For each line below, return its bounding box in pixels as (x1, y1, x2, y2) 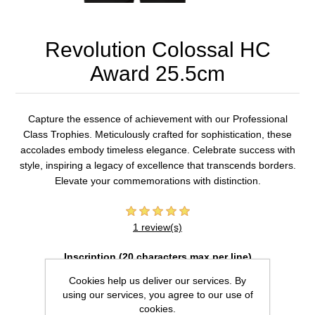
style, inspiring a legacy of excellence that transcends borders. (19, 159, 296, 171)
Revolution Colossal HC (44, 37, 271, 61)
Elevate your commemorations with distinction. (54, 174, 261, 186)
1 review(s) (133, 221, 182, 233)
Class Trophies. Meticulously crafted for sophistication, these (23, 128, 292, 140)
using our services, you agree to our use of (62, 288, 253, 300)
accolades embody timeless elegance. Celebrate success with (20, 143, 295, 155)
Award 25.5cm (90, 61, 225, 85)
